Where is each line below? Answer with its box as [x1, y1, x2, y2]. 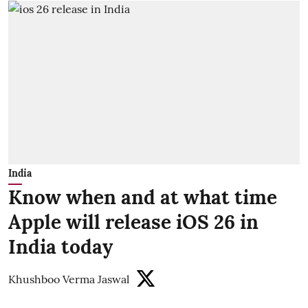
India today [8, 234, 113, 260]
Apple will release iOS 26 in [8, 210, 258, 235]
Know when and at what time [8, 185, 277, 210]
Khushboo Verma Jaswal [8, 272, 129, 287]
